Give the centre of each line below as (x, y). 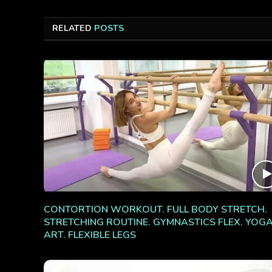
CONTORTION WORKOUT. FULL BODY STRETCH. (155, 209)
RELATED (73, 29)
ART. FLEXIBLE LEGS (90, 235)
